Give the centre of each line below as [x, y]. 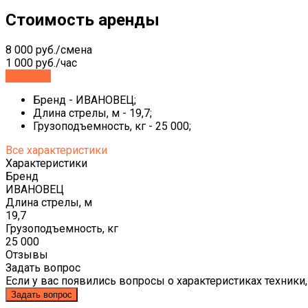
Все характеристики [56, 150]
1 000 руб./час [41, 63]
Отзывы [27, 254]
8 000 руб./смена [49, 49]
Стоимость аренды [82, 20]
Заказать [28, 76]
